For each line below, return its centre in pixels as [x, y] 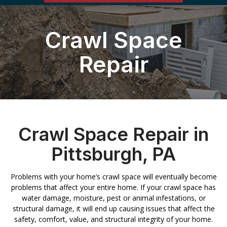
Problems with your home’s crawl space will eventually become [113, 177]
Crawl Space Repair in [113, 135]
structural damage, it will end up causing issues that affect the [113, 209]
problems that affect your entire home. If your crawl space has [113, 187]
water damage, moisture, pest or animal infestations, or [113, 198]
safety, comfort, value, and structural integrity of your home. [113, 219]
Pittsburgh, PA [113, 154]
